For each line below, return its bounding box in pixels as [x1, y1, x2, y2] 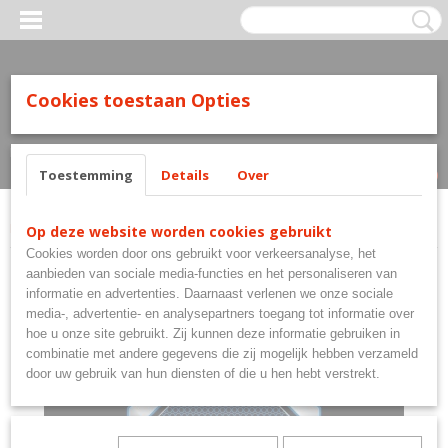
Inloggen [10, 143, 62, 161]
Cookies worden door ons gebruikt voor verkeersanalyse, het [26, 246, 376, 261]
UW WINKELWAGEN [323, 143, 438, 161]
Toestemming [39, 166, 133, 184]
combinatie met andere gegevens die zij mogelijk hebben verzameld [26, 346, 418, 361]
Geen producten [324, 165, 424, 183]
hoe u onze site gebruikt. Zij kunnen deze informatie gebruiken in [26, 326, 400, 341]
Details [161, 166, 209, 184]
